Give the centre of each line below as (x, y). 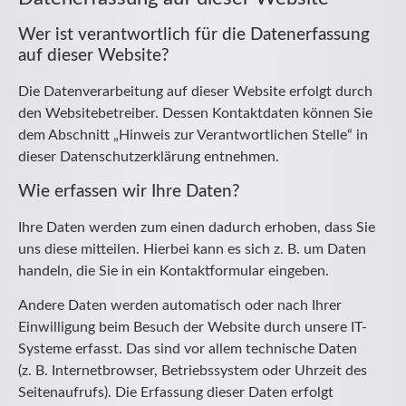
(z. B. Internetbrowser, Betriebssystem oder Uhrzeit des (193, 371)
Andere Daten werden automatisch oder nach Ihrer (180, 306)
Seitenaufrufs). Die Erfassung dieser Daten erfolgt (176, 393)
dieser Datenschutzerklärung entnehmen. (149, 157)
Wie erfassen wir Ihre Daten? (129, 191)
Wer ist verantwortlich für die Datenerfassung (194, 35)
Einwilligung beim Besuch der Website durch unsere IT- (193, 328)
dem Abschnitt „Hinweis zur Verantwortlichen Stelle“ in (193, 135)
